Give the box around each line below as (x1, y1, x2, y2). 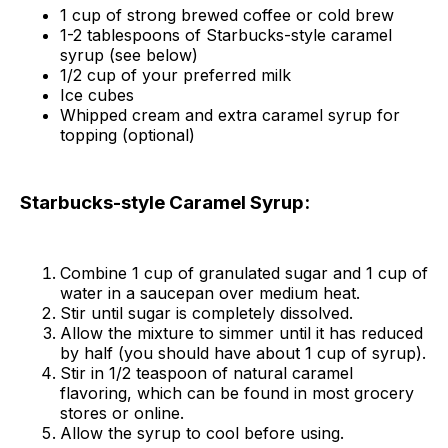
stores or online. (60, 403, 184, 424)
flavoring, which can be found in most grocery (60, 383, 414, 404)
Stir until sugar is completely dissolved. (60, 303, 353, 324)
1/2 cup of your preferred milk (60, 64, 291, 85)
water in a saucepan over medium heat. (60, 283, 360, 304)
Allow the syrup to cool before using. (60, 423, 344, 444)
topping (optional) (60, 124, 195, 145)
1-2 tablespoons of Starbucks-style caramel (60, 24, 392, 45)
